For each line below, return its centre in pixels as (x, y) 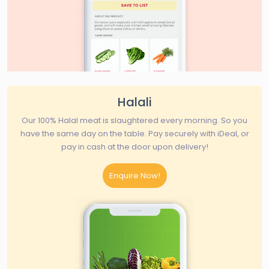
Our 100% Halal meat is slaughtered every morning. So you (134, 120)
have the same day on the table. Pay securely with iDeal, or (134, 133)
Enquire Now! (134, 175)
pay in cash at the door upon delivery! (134, 147)
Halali (134, 102)
